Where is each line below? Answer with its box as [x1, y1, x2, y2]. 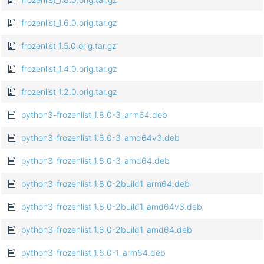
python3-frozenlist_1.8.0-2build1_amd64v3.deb [21, 202, 202, 212]
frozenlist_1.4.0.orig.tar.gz [21, 64, 117, 74]
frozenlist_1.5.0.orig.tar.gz [21, 41, 116, 51]
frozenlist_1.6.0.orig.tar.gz [21, 18, 117, 28]
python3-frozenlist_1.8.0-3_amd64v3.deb [21, 133, 180, 143]
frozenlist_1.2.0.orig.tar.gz [21, 87, 117, 97]
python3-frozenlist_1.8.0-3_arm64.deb [21, 110, 167, 120]
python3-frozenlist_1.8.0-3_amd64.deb [21, 156, 170, 166]
